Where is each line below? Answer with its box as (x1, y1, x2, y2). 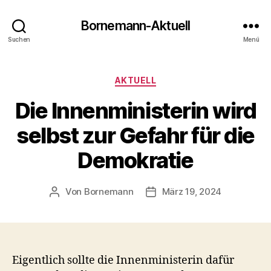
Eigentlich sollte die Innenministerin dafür (12, 253, 234, 267)
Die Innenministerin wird (15, 97, 256, 124)
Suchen (7, 35, 31, 43)
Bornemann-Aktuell (80, 18, 191, 33)
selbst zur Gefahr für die (16, 122, 255, 149)
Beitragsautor (53, 186, 113, 198)
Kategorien (135, 71, 189, 84)
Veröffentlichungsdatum (150, 186, 256, 198)
